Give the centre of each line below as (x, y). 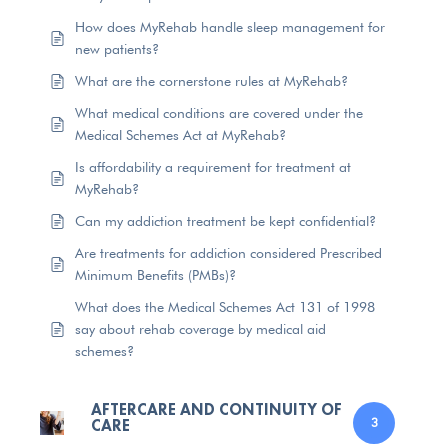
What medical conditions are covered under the (219, 113)
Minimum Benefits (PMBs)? (155, 275)
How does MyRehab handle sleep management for (230, 27)
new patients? (117, 49)
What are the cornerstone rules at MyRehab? (211, 81)
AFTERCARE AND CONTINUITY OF (216, 409)
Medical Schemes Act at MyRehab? (180, 135)
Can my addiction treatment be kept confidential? (225, 221)
